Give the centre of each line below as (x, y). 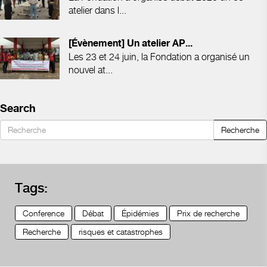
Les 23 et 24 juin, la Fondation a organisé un (159, 57)
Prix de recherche (208, 213)
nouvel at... (91, 70)
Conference (44, 213)
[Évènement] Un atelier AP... (131, 44)
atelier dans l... (97, 10)
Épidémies (140, 213)
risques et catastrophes (121, 231)
